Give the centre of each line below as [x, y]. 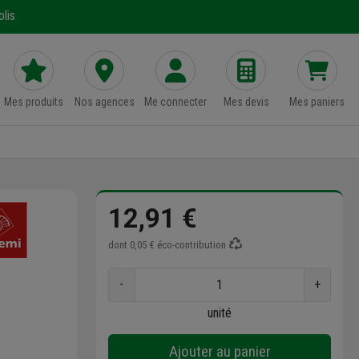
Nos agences [104, 101]
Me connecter [175, 101]
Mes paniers [317, 101]
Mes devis [246, 101]
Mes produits [33, 101]
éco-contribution [192, 244]
